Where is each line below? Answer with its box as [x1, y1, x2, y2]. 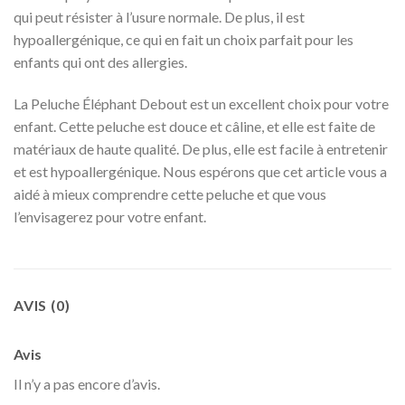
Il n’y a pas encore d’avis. [14, 375, 160, 393]
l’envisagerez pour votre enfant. [14, 208, 206, 226]
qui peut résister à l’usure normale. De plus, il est [14, 8, 305, 26]
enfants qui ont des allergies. [14, 53, 187, 71]
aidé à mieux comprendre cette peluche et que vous [14, 185, 326, 203]
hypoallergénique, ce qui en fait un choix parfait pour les [14, 31, 353, 49]
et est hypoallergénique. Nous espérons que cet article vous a [14, 163, 387, 181]
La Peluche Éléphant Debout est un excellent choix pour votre [14, 95, 389, 113]
